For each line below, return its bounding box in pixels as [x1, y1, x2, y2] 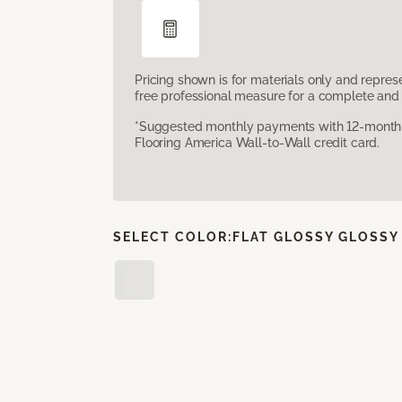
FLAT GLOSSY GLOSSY [232, 229, 399, 244]
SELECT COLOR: [113, 229, 232, 244]
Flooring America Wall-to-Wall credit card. [135, 135, 380, 150]
